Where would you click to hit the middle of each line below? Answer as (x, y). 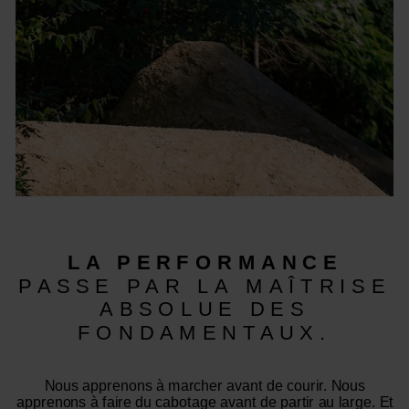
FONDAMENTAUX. (204, 332)
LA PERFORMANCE (204, 262)
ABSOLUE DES (204, 309)
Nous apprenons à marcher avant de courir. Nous (204, 385)
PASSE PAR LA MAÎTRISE (204, 285)
